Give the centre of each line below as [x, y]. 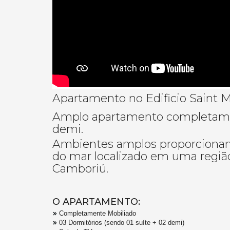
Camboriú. [80, 169]
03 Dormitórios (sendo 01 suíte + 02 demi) [122, 223]
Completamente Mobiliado [98, 214]
